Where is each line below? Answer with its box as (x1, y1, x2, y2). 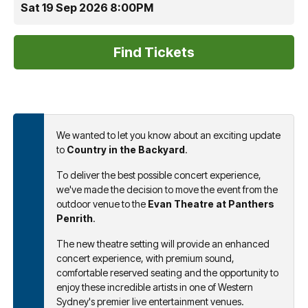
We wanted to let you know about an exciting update (56, 129, 280, 141)
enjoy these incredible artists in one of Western (56, 280, 253, 293)
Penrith (56, 212, 93, 224)
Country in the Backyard (67, 143, 185, 155)
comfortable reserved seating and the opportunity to (56, 266, 278, 278)
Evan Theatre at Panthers (148, 197, 274, 210)
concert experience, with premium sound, (56, 252, 234, 264)
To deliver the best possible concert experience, (56, 168, 261, 181)
